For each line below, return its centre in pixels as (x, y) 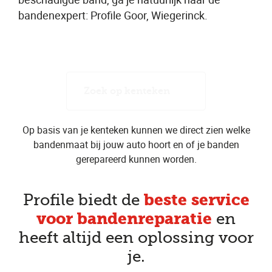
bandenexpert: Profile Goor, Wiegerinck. (113, 15)
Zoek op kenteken (127, 91)
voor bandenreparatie (124, 219)
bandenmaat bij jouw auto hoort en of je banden (136, 144)
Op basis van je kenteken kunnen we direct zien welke (136, 130)
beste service (194, 200)
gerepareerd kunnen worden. (136, 159)
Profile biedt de (81, 200)
